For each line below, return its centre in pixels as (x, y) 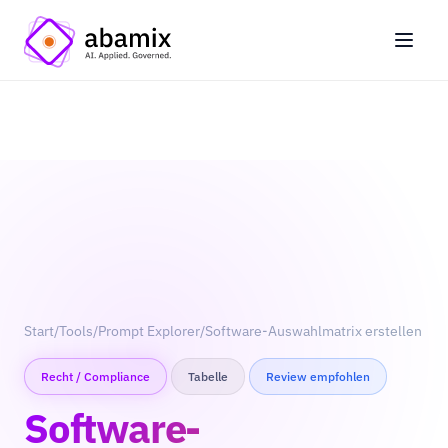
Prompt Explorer (149, 331)
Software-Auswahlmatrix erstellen (313, 331)
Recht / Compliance (95, 376)
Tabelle (208, 376)
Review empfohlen (318, 376)
